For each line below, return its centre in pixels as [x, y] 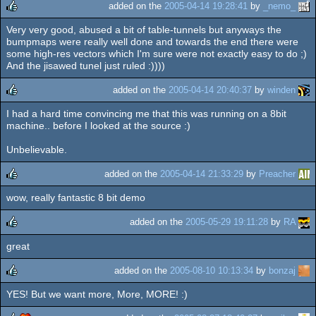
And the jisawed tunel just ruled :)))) [86, 65]
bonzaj [282, 270]
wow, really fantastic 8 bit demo [76, 198]
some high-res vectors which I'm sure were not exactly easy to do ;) [157, 53]
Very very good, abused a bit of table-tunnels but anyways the [144, 29]
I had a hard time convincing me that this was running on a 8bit [146, 114]
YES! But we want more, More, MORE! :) [97, 294]
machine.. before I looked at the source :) [98, 126]
